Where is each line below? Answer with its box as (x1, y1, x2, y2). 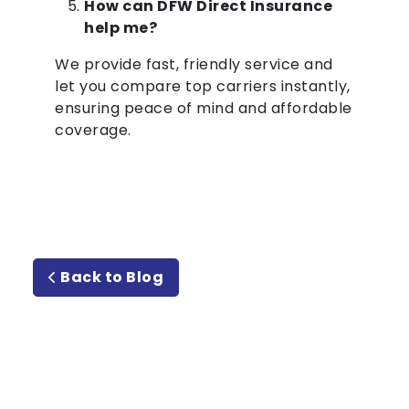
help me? (84, 17, 157, 39)
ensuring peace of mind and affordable (55, 98, 352, 120)
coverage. (55, 120, 131, 142)
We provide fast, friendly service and (55, 54, 333, 76)
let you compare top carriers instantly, (55, 76, 351, 98)
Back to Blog (57, 267, 163, 288)
